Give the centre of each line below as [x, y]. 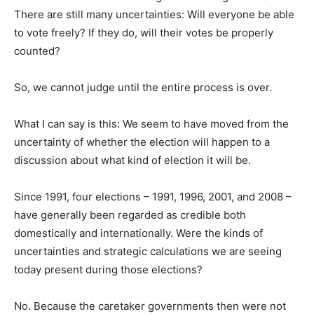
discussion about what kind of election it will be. [132, 160]
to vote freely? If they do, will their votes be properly [144, 32]
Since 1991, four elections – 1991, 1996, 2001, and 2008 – [153, 196]
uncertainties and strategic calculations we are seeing [148, 251]
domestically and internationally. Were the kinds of [138, 233]
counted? [37, 50]
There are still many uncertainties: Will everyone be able [154, 14]
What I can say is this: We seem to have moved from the [151, 123]
